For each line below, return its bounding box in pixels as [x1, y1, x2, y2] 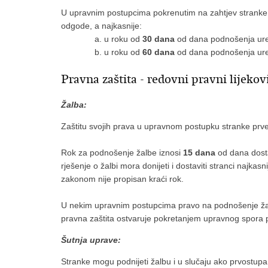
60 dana [142, 47, 175, 57]
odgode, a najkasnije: [61, 21, 142, 31]
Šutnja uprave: [61, 235, 121, 245]
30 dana [142, 34, 175, 44]
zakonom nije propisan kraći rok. [61, 174, 184, 184]
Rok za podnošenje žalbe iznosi [61, 148, 183, 157]
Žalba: [61, 100, 87, 109]
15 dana [183, 148, 215, 157]
